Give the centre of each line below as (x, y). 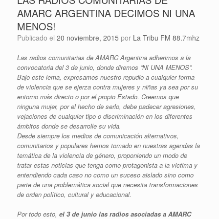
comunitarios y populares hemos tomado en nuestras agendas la (109, 145)
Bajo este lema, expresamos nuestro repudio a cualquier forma (106, 77)
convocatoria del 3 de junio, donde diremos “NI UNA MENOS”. (105, 67)
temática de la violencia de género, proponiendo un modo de (102, 155)
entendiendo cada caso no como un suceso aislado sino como (105, 175)
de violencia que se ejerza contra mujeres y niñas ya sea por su (108, 87)
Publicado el (39, 37)
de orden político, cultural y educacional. (74, 194)
